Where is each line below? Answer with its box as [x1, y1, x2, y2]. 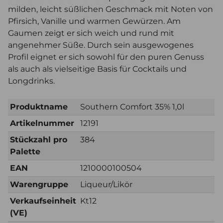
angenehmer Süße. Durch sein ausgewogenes [8, 40, 194, 50]
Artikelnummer [10, 118, 74, 128]
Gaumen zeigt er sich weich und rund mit [8, 28, 174, 38]
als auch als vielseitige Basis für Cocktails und [8, 64, 187, 74]
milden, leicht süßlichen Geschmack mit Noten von [8, 4, 213, 14]
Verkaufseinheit [10, 196, 76, 206]
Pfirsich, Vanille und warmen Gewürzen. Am [8, 16, 181, 26]
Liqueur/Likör [80, 180, 132, 190]
